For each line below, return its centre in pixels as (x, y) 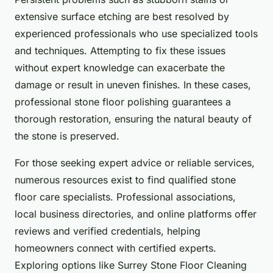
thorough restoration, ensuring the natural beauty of (133, 119)
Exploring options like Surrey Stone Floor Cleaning (131, 265)
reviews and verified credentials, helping (108, 231)
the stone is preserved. (67, 136)
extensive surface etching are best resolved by (122, 17)
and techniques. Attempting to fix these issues (120, 51)
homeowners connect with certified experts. (115, 248)
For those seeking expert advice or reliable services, (135, 163)
